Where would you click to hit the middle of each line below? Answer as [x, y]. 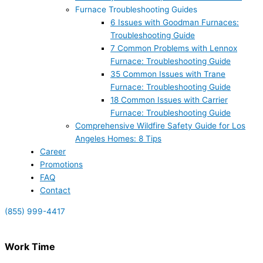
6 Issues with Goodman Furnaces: [175, 23]
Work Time [30, 247]
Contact [55, 190]
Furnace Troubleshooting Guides [136, 10]
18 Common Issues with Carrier [169, 100]
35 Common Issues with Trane [168, 74]
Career [53, 152]
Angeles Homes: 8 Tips [118, 139]
